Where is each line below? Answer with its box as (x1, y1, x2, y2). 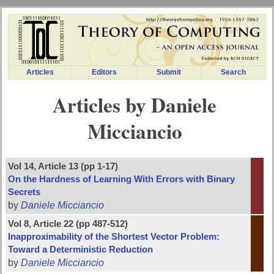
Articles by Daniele (53, 90, 217, 120)
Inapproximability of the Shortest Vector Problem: (8, 232, 220, 242)
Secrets (8, 187, 41, 198)
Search (221, 68, 246, 76)
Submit (156, 68, 181, 76)
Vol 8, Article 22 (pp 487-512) (8, 219, 128, 229)
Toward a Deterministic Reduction (8, 245, 154, 255)
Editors (91, 68, 117, 76)
